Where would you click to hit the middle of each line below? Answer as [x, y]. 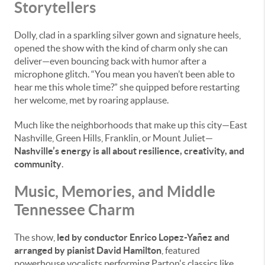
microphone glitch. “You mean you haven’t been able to [125, 74]
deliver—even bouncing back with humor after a [110, 61]
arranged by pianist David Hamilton [88, 250]
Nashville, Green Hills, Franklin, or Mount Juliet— [114, 138]
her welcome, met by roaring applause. [91, 100]
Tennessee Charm [75, 210]
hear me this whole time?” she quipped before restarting [127, 87]
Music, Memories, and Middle [115, 191]
